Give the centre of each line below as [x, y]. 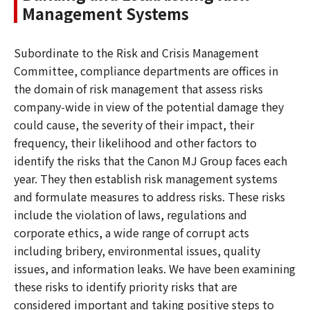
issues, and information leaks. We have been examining [155, 268]
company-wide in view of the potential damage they [149, 106]
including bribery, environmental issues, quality [137, 250]
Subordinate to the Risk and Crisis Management [136, 52]
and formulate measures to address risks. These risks [149, 196]
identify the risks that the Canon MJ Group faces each [151, 160]
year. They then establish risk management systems [146, 178]
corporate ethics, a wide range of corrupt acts [131, 232]
